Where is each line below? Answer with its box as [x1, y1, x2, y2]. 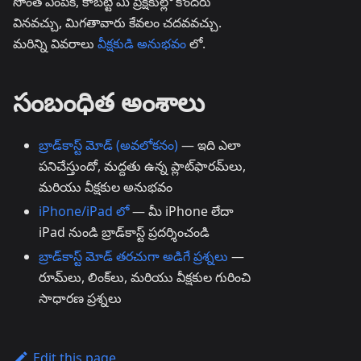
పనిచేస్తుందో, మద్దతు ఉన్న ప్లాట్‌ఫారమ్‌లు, [39, 157, 246, 175]
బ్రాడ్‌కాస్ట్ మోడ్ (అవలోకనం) [39, 136, 178, 154]
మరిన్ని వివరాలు [13, 35, 98, 52]
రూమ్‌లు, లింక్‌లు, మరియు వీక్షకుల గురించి [39, 268, 251, 286]
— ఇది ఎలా [178, 136, 241, 154]
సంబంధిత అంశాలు [13, 85, 205, 119]
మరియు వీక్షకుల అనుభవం [39, 178, 172, 196]
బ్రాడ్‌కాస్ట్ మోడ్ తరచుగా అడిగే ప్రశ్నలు [39, 247, 228, 265]
